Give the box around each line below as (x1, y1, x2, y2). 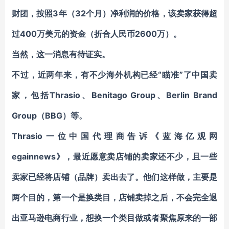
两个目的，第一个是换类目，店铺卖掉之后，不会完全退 (12, 192, 217, 202)
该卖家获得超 (168, 8, 218, 18)
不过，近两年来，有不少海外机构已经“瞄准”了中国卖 (12, 70, 217, 80)
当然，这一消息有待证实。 (12, 49, 110, 59)
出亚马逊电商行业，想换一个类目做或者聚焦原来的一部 (12, 213, 217, 223)
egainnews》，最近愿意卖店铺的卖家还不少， (12, 151, 192, 162)
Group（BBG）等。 (12, 110, 87, 121)
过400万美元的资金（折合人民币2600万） (12, 29, 173, 39)
